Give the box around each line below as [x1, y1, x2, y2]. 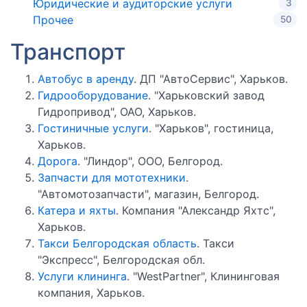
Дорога [38, 153, 77, 168]
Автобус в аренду [38, 71, 134, 86]
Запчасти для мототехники [38, 170, 186, 184]
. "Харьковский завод [148, 88, 265, 102]
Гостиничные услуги [38, 121, 149, 135]
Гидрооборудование [38, 88, 148, 102]
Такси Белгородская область [38, 236, 197, 250]
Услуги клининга [38, 269, 127, 283]
